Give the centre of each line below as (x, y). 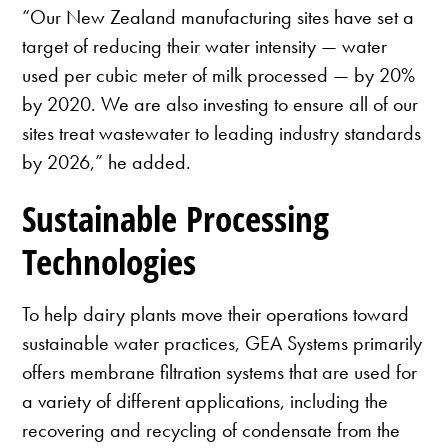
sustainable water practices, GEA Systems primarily (222, 343)
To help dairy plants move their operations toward (216, 314)
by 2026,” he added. (107, 161)
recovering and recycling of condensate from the (211, 430)
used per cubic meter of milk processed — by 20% (219, 74)
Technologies (109, 261)
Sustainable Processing (176, 218)
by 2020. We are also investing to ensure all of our (220, 103)
